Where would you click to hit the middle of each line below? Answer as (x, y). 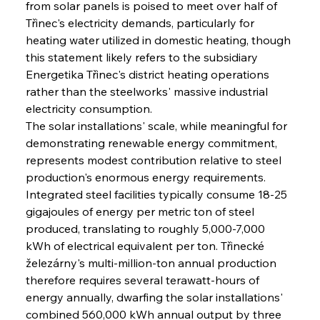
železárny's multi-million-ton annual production (152, 262)
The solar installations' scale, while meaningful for (157, 125)
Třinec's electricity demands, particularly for (141, 22)
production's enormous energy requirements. (147, 177)
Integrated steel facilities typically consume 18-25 (157, 194)
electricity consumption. (89, 108)
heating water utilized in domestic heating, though (159, 40)
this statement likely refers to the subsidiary (143, 57)
